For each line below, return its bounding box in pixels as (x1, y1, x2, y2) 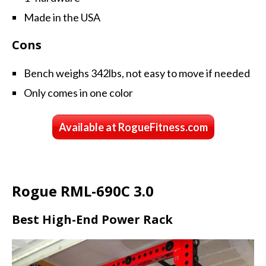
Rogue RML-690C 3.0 (12, 180, 154, 201)
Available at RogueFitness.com (58, 120, 208, 134)
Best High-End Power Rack (12, 211, 176, 227)
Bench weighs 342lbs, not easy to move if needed (24, 66, 250, 80)
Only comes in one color (24, 85, 133, 99)
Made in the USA (24, 10, 100, 24)
